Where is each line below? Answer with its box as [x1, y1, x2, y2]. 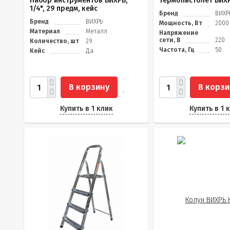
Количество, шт [30, 37, 79, 45]
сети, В [159, 36, 181, 44]
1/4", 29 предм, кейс [30, 4, 98, 13]
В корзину [69, 82, 109, 92]
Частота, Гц [159, 46, 195, 53]
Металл [86, 28, 107, 35]
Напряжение [159, 29, 198, 36]
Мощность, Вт [159, 20, 202, 27]
